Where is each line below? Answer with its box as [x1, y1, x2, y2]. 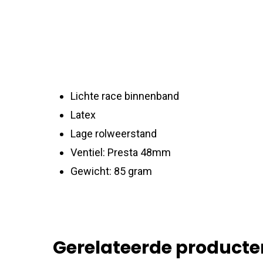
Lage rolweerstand [70, 127, 157, 140]
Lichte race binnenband [70, 90, 179, 103]
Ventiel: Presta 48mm [70, 146, 171, 159]
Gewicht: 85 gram [70, 165, 152, 178]
